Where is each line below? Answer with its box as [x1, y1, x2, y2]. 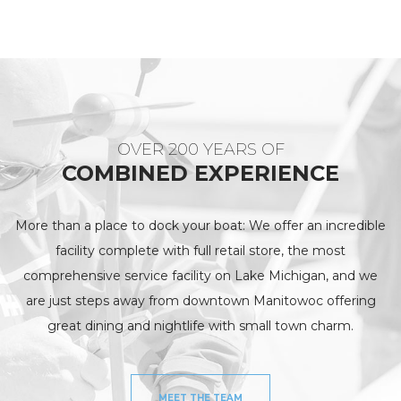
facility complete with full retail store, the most [55, 243, 346, 260]
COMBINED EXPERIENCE [62, 160, 339, 187]
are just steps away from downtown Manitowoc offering [25, 293, 376, 310]
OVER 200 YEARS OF [116, 140, 285, 160]
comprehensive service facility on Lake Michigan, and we [23, 268, 378, 285]
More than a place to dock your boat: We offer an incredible [15, 218, 386, 235]
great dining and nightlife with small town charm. [47, 318, 354, 335]
